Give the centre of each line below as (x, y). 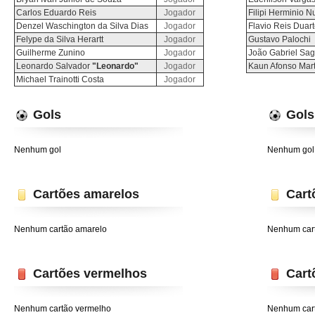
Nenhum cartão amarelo (60, 229)
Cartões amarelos (86, 194)
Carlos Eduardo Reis (56, 13)
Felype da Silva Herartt (60, 39)
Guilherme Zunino (51, 53)
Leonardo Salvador (54, 66)
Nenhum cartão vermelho (63, 309)
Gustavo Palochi (279, 39)
